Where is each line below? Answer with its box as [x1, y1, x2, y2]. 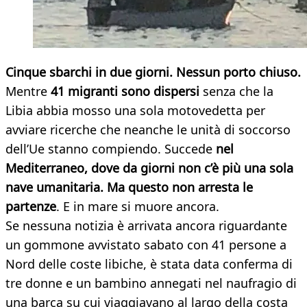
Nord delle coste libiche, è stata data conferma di [5, 256, 293, 273]
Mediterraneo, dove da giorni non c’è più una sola [5, 160, 293, 177]
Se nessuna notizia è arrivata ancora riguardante [5, 217, 287, 234]
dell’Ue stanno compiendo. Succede [5, 140, 216, 158]
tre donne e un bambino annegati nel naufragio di [5, 275, 297, 292]
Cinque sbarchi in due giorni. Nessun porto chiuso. [5, 64, 301, 81]
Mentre [5, 83, 51, 100]
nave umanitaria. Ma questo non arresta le [5, 179, 253, 196]
